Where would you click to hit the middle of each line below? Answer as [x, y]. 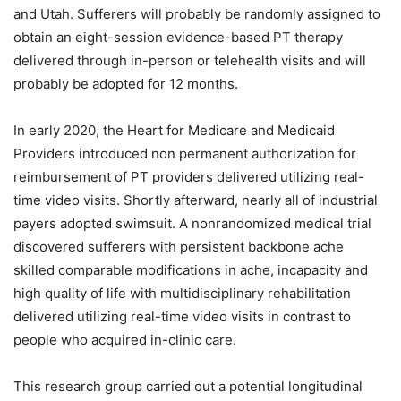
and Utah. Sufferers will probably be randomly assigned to [197, 14]
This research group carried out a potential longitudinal [188, 387]
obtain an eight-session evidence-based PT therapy [178, 38]
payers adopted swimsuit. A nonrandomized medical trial [192, 224]
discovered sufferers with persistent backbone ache [179, 247]
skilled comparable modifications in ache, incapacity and [191, 270]
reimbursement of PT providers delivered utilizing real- [189, 177]
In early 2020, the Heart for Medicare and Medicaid [174, 131]
